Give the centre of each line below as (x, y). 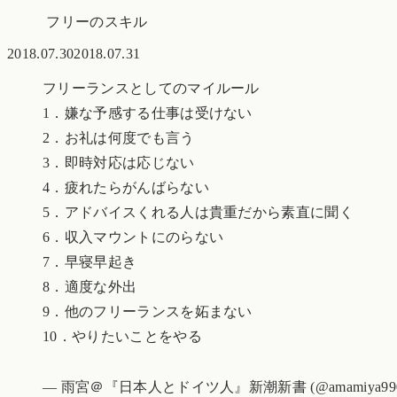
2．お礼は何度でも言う (119, 137)
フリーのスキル (97, 21)
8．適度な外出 (90, 286)
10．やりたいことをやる (122, 336)
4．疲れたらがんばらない (126, 187)
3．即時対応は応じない (119, 162)
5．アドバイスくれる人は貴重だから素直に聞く (198, 212)
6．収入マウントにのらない (133, 237)
